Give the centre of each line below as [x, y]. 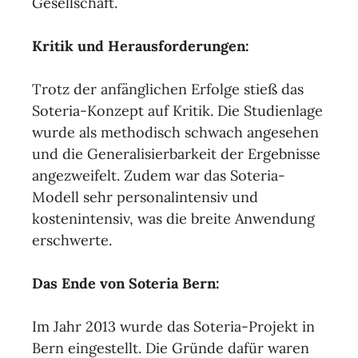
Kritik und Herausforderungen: [141, 46]
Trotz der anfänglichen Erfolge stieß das [168, 89]
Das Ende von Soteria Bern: [126, 283]
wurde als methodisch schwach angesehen [175, 132]
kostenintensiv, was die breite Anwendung [173, 219]
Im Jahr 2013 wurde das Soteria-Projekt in [173, 326]
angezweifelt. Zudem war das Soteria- [159, 175]
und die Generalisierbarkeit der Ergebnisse [176, 154]
